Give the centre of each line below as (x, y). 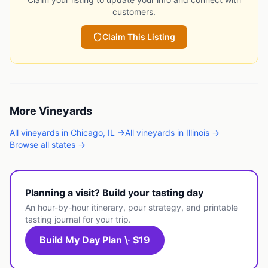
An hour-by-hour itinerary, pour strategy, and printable (132, 208)
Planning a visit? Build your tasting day (114, 193)
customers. (134, 12)
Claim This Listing (139, 37)
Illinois (198, 133)
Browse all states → (48, 145)
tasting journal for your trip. (78, 220)
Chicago (87, 133)
